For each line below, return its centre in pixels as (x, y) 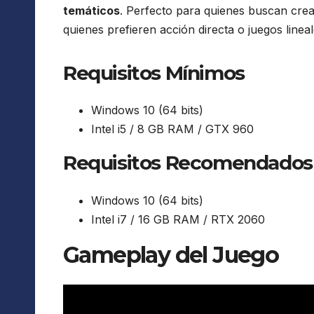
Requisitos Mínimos (154, 73)
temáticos (91, 11)
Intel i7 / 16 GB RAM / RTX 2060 (178, 219)
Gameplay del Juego (171, 254)
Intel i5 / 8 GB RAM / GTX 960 (172, 129)
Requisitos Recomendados (188, 163)
